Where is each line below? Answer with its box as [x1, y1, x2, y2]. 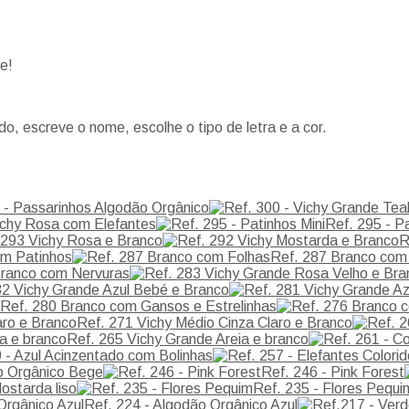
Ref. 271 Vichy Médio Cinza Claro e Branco [77, 314, 352, 330]
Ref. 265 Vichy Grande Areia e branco [67, 330, 309, 347]
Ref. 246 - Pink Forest [261, 363, 404, 380]
